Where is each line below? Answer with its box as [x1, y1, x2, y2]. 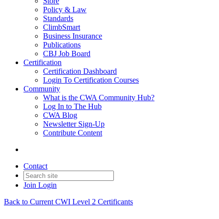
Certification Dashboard [43, 67, 117, 75]
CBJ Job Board [43, 49, 90, 58]
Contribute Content [43, 129, 102, 137]
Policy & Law [43, 5, 87, 14]
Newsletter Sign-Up [43, 120, 105, 128]
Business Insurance [43, 32, 102, 40]
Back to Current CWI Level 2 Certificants [4, 197, 133, 206]
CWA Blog [43, 111, 77, 119]
